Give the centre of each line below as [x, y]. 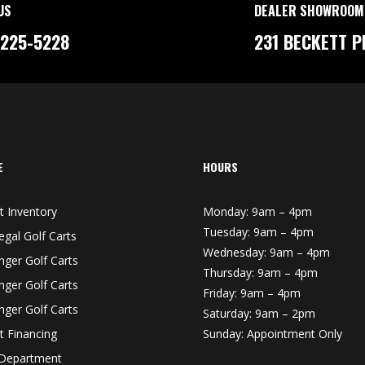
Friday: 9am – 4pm [252, 293]
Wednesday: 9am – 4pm [266, 253]
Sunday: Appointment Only [273, 334]
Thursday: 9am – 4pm [260, 273]
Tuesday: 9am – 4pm [258, 232]
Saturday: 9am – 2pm [259, 314]
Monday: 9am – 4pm [257, 212]
